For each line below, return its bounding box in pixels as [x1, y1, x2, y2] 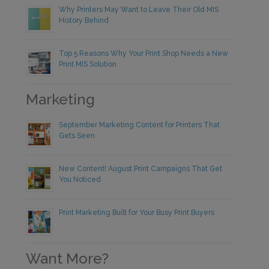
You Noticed [59, 175, 101, 184]
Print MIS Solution [59, 59, 117, 68]
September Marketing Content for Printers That [59, 120, 220, 129]
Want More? [26, 249, 109, 267]
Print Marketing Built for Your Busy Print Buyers [59, 208, 215, 217]
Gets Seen [59, 131, 95, 140]
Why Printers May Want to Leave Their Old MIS [59, 5, 219, 14]
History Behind [59, 16, 109, 25]
